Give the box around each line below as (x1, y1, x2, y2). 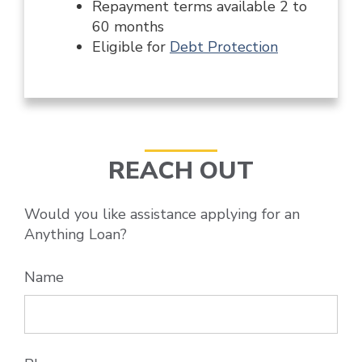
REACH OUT (108, 154, 254, 188)
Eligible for (92, 37, 170, 57)
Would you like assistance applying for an (24, 204, 300, 225)
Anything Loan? (24, 225, 127, 245)
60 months (92, 17, 164, 37)
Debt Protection (170, 37, 278, 57)
